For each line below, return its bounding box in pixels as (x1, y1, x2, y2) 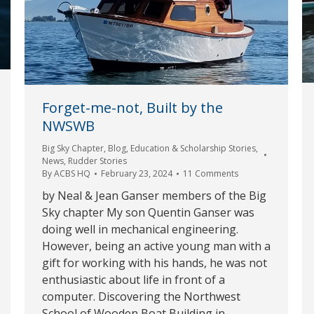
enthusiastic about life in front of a (42, 272, 225, 288)
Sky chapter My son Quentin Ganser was (42, 205, 254, 221)
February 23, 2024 (101, 168, 172, 180)
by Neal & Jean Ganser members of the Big (42, 188, 266, 204)
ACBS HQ (54, 168, 90, 180)
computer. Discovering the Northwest (42, 289, 240, 305)
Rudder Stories (68, 155, 127, 168)
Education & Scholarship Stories (130, 142, 256, 155)
